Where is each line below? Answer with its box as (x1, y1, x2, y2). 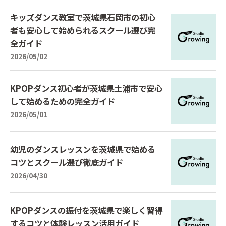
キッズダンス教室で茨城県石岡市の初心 (10, 11, 155, 23)
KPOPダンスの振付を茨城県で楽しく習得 (10, 204, 162, 216)
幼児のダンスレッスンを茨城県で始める (10, 143, 155, 155)
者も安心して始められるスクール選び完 (10, 24, 155, 36)
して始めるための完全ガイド (10, 95, 115, 107)
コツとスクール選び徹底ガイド (10, 156, 123, 168)
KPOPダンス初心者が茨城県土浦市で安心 (10, 82, 162, 94)
